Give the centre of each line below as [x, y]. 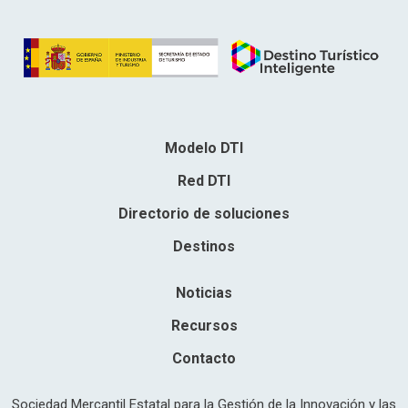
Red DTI [204, 180]
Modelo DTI [204, 148]
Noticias [204, 292]
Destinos [204, 246]
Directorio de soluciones [204, 213]
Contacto [204, 358]
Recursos [204, 325]
